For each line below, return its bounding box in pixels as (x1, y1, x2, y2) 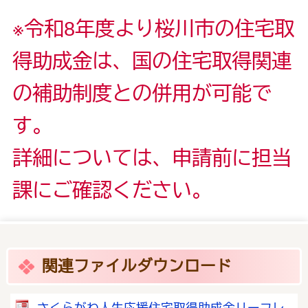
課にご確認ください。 (12, 178, 212, 201)
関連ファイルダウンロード (42, 257, 232, 275)
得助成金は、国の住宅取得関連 (12, 49, 291, 72)
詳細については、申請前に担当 (12, 146, 291, 169)
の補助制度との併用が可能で (12, 81, 272, 104)
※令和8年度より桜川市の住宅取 (12, 16, 294, 40)
